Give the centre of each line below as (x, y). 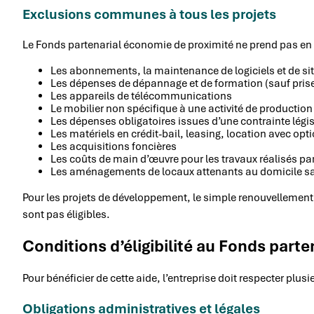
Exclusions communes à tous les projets (149, 15)
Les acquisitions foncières (114, 147)
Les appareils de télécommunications (141, 96)
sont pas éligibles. (66, 215)
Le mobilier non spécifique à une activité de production (182, 109)
